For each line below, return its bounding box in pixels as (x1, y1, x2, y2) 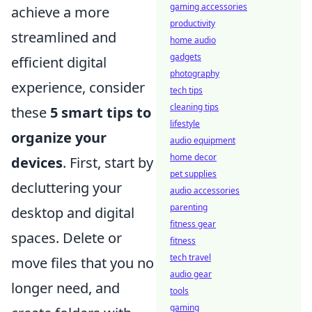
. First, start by (63, 153, 153, 173)
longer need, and (11, 279, 120, 298)
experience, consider (11, 78, 145, 97)
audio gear (170, 268, 212, 280)
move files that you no (11, 253, 154, 273)
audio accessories (170, 185, 240, 196)
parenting (170, 201, 208, 213)
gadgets (170, 51, 201, 63)
